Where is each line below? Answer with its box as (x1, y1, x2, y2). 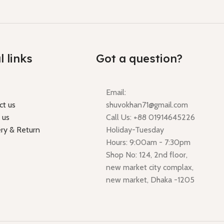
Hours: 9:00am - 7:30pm (106, 137, 191, 147)
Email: (106, 87, 126, 97)
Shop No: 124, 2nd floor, (106, 149, 188, 159)
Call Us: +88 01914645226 (106, 112, 195, 122)
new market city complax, (106, 162, 194, 172)
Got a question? (96, 51, 183, 65)
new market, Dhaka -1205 (106, 174, 195, 184)
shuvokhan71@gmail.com (106, 99, 188, 109)
